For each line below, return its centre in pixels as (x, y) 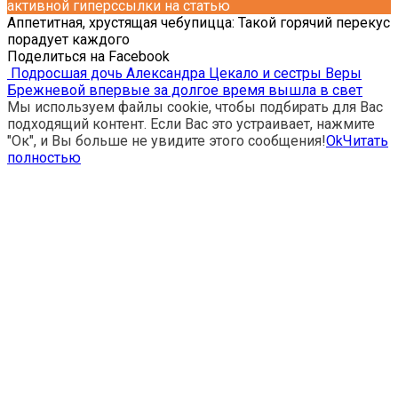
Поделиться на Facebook (88, 57)
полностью (44, 158)
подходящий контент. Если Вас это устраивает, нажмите (191, 124)
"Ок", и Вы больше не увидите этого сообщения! (167, 141)
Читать (366, 141)
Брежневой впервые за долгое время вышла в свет (185, 91)
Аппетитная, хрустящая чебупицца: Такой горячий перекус (199, 23)
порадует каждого (68, 40)
